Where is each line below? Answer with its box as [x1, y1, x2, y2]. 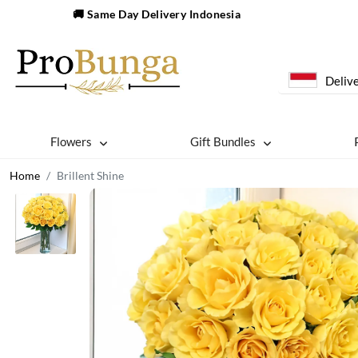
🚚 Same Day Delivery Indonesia [72, 7, 241, 21]
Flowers [50, 134, 93, 149]
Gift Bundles [190, 134, 257, 149]
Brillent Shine [57, 169, 124, 182]
